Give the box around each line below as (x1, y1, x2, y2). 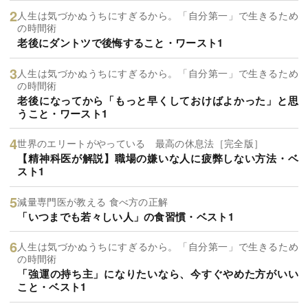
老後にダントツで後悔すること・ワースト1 (17, 35, 223, 51)
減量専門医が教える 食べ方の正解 (17, 194, 168, 208)
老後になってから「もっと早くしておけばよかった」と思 (17, 92, 298, 108)
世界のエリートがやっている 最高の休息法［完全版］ (17, 136, 264, 151)
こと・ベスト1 (17, 279, 87, 295)
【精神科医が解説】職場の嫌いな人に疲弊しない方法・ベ (17, 151, 298, 166)
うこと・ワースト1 (17, 105, 108, 121)
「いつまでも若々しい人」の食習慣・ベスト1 (17, 208, 234, 224)
